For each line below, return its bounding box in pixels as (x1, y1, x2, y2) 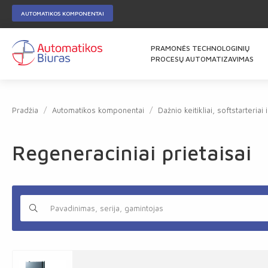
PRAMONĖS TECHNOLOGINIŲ (151, 44, 250, 53)
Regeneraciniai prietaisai (12, 141, 251, 165)
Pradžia (12, 105, 38, 115)
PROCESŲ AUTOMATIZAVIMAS (151, 54, 254, 63)
